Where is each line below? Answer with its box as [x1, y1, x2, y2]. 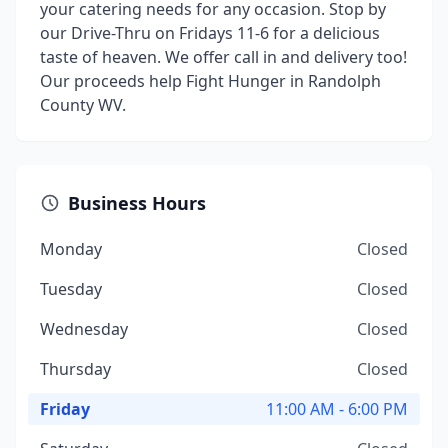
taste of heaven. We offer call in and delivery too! [40, 46, 407, 68]
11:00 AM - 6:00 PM [266, 398, 408, 420]
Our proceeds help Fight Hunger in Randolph [40, 70, 381, 92]
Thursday [40, 358, 111, 380]
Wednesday [40, 318, 128, 340]
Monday [40, 238, 102, 260]
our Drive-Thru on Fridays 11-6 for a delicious [40, 22, 380, 44]
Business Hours [68, 191, 206, 215]
